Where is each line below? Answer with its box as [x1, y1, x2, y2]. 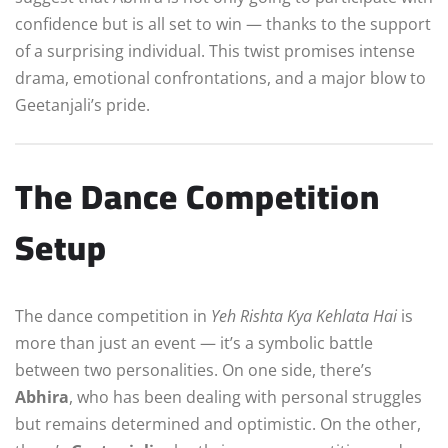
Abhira [15, 385, 69, 408]
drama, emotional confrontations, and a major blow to [15, 66, 426, 89]
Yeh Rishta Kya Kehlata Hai [211, 304, 397, 327]
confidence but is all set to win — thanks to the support [15, 12, 431, 35]
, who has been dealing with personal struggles [69, 385, 422, 408]
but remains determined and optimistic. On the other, [15, 412, 421, 435]
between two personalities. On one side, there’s [15, 358, 372, 381]
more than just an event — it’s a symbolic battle [15, 331, 373, 354]
